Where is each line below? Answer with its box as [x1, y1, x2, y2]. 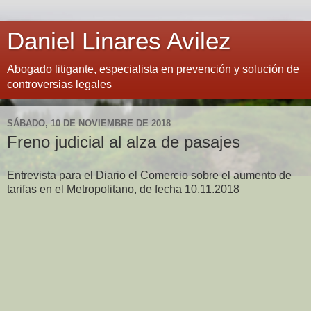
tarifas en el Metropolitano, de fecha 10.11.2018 [7, 183, 239, 195]
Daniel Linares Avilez [7, 28, 231, 54]
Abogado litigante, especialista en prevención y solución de [7, 63, 299, 75]
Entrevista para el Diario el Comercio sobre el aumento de [7, 169, 292, 181]
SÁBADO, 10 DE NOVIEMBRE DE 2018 [7, 117, 171, 128]
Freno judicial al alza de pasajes [7, 133, 240, 151]
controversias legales [7, 78, 112, 90]
